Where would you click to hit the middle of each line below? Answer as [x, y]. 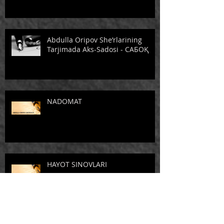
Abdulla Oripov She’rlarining [94, 39]
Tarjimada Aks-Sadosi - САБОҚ [98, 49]
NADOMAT [64, 101]
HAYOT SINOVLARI [77, 164]
